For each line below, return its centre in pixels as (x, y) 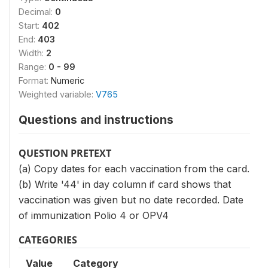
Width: (32, 53)
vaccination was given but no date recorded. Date (131, 200)
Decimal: (37, 12)
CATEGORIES (48, 240)
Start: (30, 25)
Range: (33, 67)
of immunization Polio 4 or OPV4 (94, 215)
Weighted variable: (57, 94)
